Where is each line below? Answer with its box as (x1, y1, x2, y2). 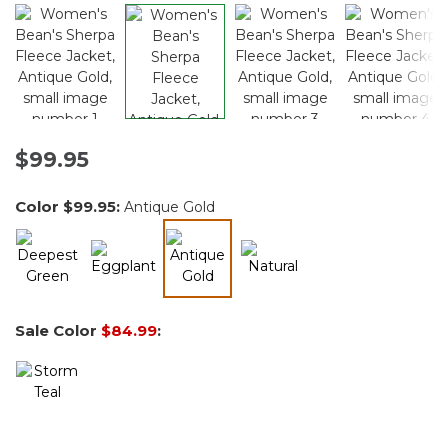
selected (196, 288, 257, 307)
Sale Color (15, 320, 101, 340)
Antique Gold (124, 197, 215, 216)
